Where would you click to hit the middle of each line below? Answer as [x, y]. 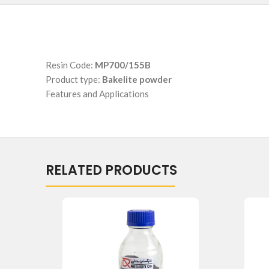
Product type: [74, 79]
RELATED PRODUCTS [111, 170]
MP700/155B [123, 65]
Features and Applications [97, 94]
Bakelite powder [137, 79]
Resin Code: [70, 65]
